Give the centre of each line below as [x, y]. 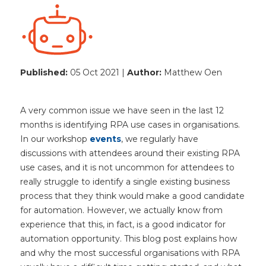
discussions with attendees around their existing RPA [130, 153]
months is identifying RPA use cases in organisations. [130, 125]
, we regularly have [160, 139]
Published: [45, 72]
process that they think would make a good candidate [132, 196]
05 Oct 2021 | [99, 72]
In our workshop [55, 139]
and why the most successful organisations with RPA [130, 253]
